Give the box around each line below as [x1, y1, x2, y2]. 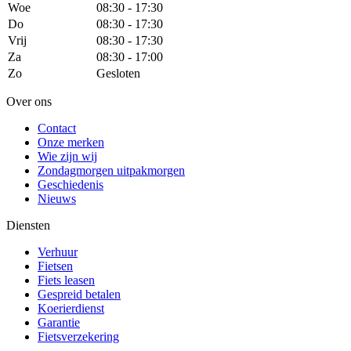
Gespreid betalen [38, 287, 121, 301]
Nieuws [38, 191, 76, 205]
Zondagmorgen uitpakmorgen [38, 163, 185, 177]
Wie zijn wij [38, 149, 97, 163]
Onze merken [38, 135, 104, 149]
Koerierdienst [38, 301, 104, 315]
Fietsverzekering [38, 329, 119, 343]
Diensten [6, 218, 50, 232]
